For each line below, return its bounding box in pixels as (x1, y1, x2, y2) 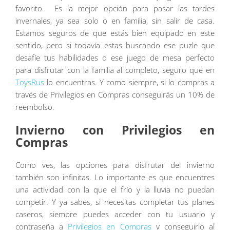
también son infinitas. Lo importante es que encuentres (15, 171, 215, 182)
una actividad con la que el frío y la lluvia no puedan (15, 184, 215, 195)
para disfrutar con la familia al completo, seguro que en (15, 64, 215, 75)
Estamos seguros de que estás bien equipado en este (15, 27, 215, 38)
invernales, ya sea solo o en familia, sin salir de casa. (15, 15, 215, 26)
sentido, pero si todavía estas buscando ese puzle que (15, 40, 215, 50)
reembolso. (15, 101, 54, 112)
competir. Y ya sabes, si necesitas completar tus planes (15, 196, 215, 207)
